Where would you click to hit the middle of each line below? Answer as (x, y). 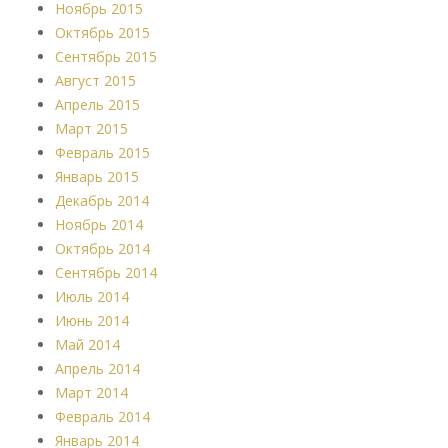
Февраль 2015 (102, 152)
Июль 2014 (92, 296)
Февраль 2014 (102, 416)
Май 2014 (87, 344)
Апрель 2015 (97, 104)
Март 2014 (91, 392)
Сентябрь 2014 (106, 272)
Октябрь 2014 (102, 248)
